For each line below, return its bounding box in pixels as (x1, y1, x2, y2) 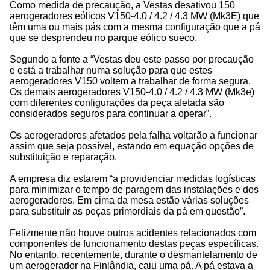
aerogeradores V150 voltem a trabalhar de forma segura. (10, 76, 251, 87)
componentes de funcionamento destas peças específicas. (10, 239, 259, 250)
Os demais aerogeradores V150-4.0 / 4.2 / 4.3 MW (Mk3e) (10, 87, 254, 98)
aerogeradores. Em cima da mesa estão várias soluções (10, 195, 249, 206)
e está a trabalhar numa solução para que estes (10, 65, 212, 76)
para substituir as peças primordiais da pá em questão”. (10, 206, 245, 217)
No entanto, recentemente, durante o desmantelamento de (10, 250, 257, 260)
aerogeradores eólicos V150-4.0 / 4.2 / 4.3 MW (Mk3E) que (10, 11, 259, 22)
